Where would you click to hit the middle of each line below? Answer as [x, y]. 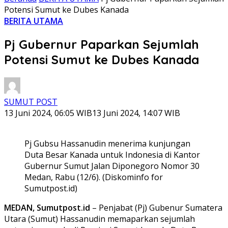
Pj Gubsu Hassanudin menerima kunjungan [107, 143]
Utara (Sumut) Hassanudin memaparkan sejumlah [99, 219]
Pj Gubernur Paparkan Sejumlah [102, 44]
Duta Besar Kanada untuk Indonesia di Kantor [112, 154]
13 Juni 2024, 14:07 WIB [136, 113]
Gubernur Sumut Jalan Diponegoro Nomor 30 [112, 166]
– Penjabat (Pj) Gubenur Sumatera [156, 207]
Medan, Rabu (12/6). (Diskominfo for [94, 177]
